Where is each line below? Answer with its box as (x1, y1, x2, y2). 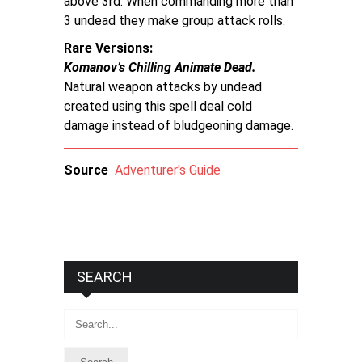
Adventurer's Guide (115, 162, 221, 178)
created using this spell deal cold (64, 99, 252, 114)
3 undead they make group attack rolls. (64, 13, 285, 28)
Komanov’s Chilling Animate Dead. (64, 60, 256, 75)
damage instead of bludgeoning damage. (64, 118, 293, 133)
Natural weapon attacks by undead (64, 79, 262, 95)
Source (64, 162, 108, 178)
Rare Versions (64, 40, 149, 56)
